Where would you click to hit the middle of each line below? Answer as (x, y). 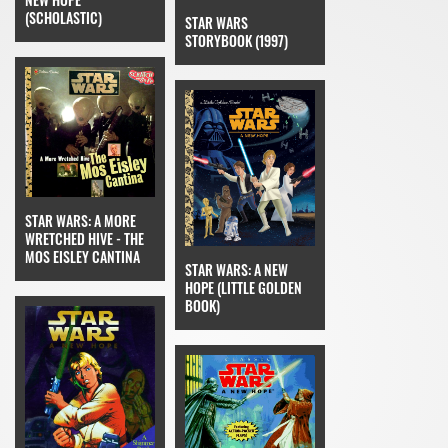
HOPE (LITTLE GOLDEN (243, 287)
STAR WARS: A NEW (236, 269)
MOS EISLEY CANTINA (82, 256)
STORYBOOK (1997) (236, 40)
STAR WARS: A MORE (80, 220)
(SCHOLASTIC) (63, 17)
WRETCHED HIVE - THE (84, 238)
